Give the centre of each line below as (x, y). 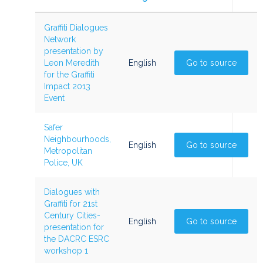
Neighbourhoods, (77, 139)
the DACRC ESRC (77, 239)
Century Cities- (72, 215)
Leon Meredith (72, 63)
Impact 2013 (67, 86)
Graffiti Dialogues (76, 28)
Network (60, 39)
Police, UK (63, 163)
